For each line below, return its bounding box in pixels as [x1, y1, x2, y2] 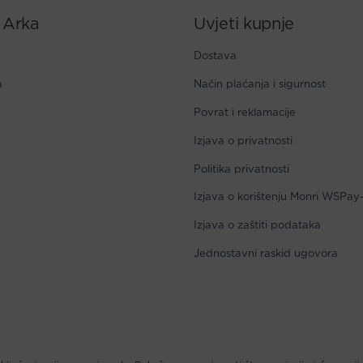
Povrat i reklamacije [194, 107, 296, 118]
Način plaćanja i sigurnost [194, 79, 326, 91]
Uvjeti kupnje [194, 16, 295, 33]
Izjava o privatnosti [194, 135, 293, 147]
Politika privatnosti [194, 164, 289, 175]
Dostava [194, 51, 237, 62]
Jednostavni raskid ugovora [194, 248, 338, 259]
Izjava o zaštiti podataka [194, 220, 321, 232]
